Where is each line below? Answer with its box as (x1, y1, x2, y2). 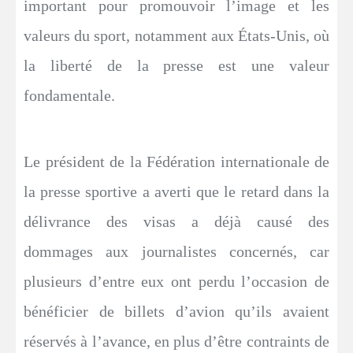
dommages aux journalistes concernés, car (24, 242, 329, 260)
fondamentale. (24, 86, 115, 104)
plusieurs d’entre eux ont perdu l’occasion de (24, 272, 329, 290)
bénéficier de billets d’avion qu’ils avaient (24, 302, 329, 320)
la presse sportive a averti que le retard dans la (24, 182, 329, 200)
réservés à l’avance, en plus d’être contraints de (24, 332, 329, 350)
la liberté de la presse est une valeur (24, 56, 329, 74)
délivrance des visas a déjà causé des (24, 212, 329, 230)
